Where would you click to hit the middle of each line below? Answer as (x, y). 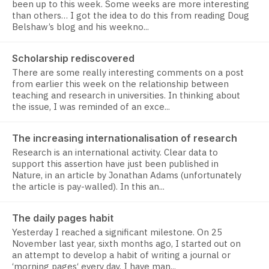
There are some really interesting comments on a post (128, 73)
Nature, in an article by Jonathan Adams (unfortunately (127, 175)
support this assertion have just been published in (115, 164)
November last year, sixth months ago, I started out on (126, 244)
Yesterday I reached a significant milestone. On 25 (117, 232)
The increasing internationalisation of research (125, 138)
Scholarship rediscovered (73, 59)
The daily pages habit (63, 218)
